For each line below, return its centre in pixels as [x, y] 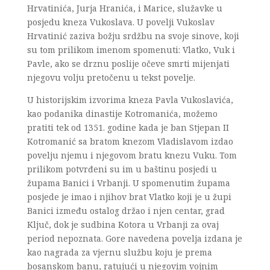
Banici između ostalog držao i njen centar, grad [126, 211]
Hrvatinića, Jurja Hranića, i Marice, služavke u [124, 8]
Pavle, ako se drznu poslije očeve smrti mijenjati [128, 64]
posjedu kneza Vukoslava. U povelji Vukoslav [121, 22]
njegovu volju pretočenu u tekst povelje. [112, 77]
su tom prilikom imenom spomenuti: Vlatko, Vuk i [131, 50]
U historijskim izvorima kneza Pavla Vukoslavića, [130, 100]
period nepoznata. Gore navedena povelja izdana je [134, 238]
